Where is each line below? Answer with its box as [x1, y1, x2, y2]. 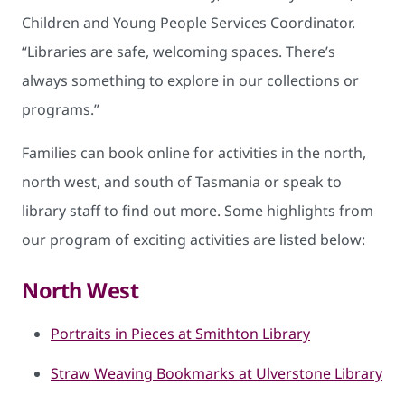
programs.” [22, 99, 107, 119]
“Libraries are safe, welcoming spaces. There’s [22, 41, 335, 61]
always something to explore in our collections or [22, 70, 359, 90]
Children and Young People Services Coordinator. [22, 12, 355, 33]
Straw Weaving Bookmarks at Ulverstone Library [51, 363, 382, 383]
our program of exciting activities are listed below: [22, 229, 365, 250]
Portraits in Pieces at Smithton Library [51, 323, 310, 344]
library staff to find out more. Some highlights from [22, 200, 373, 221]
